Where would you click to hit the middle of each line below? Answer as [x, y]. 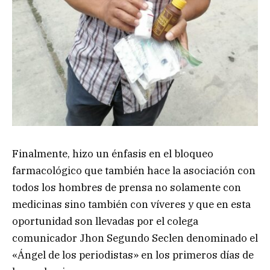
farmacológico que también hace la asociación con [134, 170]
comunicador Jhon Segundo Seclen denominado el [135, 238]
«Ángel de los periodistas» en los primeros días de [133, 255]
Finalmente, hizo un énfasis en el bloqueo [113, 153]
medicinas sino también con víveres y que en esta [131, 204]
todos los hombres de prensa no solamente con [127, 187]
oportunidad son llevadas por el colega [105, 221]
